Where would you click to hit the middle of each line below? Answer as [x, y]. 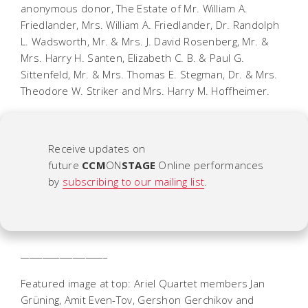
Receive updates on [97, 148]
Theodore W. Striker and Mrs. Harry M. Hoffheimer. [145, 90]
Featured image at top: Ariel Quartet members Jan [143, 283]
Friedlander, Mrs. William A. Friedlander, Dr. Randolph [150, 24]
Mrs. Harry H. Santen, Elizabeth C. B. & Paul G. [133, 57]
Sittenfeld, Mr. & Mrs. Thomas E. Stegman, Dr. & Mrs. [149, 74]
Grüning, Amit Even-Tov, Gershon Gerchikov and [137, 299]
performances [227, 165]
